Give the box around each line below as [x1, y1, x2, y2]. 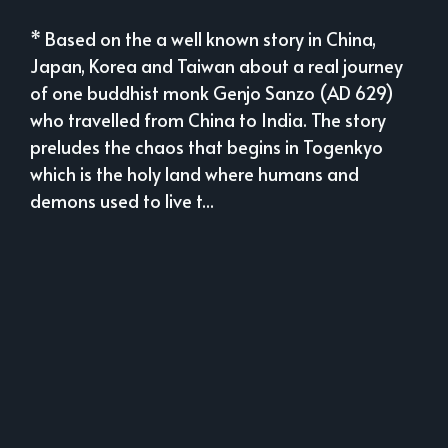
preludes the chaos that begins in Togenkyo [30, 134, 383, 160]
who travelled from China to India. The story [30, 107, 386, 133]
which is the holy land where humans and [30, 161, 359, 187]
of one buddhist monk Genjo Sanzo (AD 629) [30, 80, 394, 106]
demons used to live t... [30, 188, 214, 214]
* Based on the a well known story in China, [30, 26, 376, 52]
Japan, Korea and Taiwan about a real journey [30, 53, 403, 79]
